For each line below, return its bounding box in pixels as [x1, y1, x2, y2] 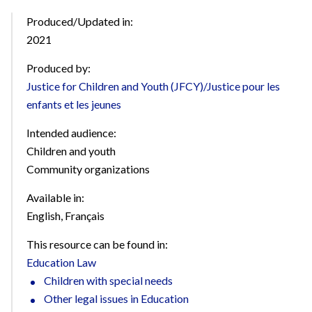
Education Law [26, 256, 96, 269]
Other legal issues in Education [44, 292, 189, 305]
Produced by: [26, 61, 91, 75]
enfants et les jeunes [26, 97, 121, 111]
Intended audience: [26, 126, 116, 139]
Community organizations [26, 162, 150, 175]
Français [65, 209, 104, 222]
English [26, 209, 61, 222]
